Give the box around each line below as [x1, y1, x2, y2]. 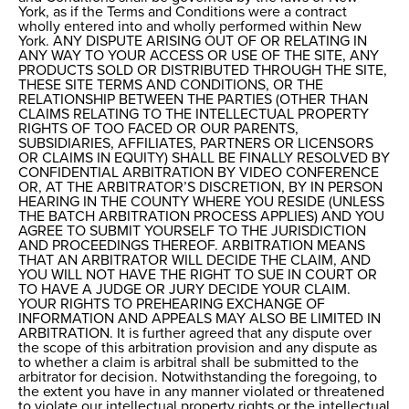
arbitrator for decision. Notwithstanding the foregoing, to [18, 370, 377, 385]
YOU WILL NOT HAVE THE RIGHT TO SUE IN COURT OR [18, 267, 377, 283]
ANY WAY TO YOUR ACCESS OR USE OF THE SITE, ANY [18, 48, 379, 64]
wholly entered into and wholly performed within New [18, 19, 362, 35]
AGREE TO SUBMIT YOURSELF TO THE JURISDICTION [18, 224, 366, 239]
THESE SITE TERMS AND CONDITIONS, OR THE [18, 78, 323, 93]
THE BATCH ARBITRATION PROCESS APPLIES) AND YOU [18, 209, 384, 225]
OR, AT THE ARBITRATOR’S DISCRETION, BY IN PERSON [18, 180, 383, 195]
